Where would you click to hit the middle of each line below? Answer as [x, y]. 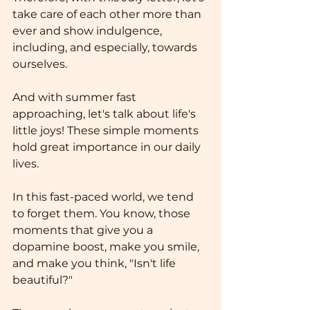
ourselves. [41, 64]
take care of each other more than [108, 14]
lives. [26, 164]
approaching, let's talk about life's [106, 114]
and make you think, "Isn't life [95, 263]
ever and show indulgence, [89, 31]
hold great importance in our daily [108, 147]
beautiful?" [43, 280]
